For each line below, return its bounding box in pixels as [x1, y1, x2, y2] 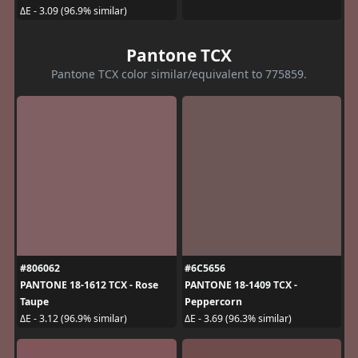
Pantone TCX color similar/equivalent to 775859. [51, 66, 307, 82]
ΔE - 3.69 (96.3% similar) [185, 312, 292, 325]
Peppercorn [185, 294, 242, 308]
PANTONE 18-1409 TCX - [185, 277, 297, 292]
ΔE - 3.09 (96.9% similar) [19, 4, 127, 18]
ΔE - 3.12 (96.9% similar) [19, 312, 127, 325]
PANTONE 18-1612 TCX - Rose [19, 277, 158, 292]
